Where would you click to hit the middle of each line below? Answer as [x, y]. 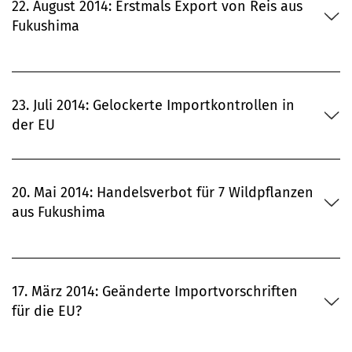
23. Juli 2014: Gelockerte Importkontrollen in [153, 106]
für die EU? [47, 312]
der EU [33, 125]
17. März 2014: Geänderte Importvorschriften [155, 292]
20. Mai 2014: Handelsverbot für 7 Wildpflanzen [163, 193]
